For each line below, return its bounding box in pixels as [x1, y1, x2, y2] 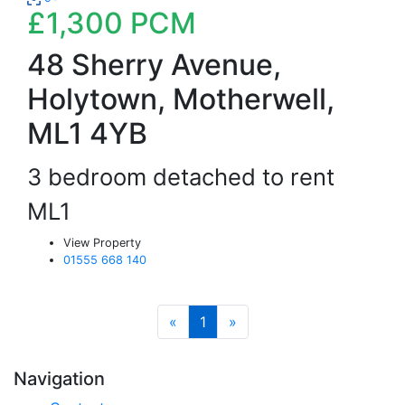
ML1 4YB [27, 116, 147, 151]
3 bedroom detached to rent [27, 163, 347, 191]
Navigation [14, 368, 105, 390]
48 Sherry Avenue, [27, 47, 281, 82]
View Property [63, 236, 141, 250]
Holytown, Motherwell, [27, 81, 334, 117]
